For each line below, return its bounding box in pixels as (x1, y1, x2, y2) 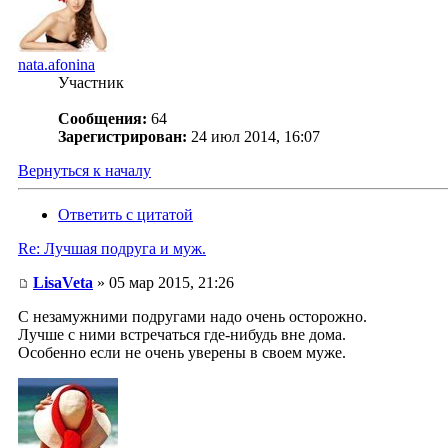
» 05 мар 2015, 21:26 (93, 274, 234, 292)
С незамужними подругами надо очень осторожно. (18, 308, 367, 326)
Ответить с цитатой (58, 206, 193, 224)
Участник (58, 74, 124, 92)
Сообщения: (58, 110, 147, 128)
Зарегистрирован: (58, 128, 187, 146)
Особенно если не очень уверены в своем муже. (18, 344, 346, 362)
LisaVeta (33, 274, 93, 292)
